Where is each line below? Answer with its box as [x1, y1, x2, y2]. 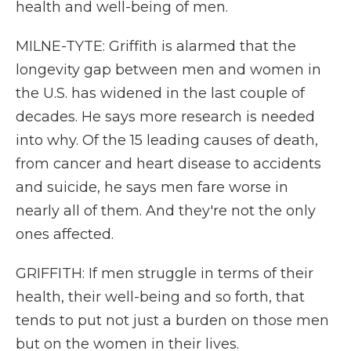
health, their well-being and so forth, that [16, 288, 305, 306]
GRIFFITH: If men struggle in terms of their [16, 265, 313, 282]
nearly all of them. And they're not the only [16, 202, 316, 219]
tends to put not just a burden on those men [16, 312, 329, 329]
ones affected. [16, 226, 114, 243]
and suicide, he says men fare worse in [16, 179, 288, 196]
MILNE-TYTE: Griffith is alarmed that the [16, 38, 296, 55]
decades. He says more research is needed [16, 108, 315, 125]
